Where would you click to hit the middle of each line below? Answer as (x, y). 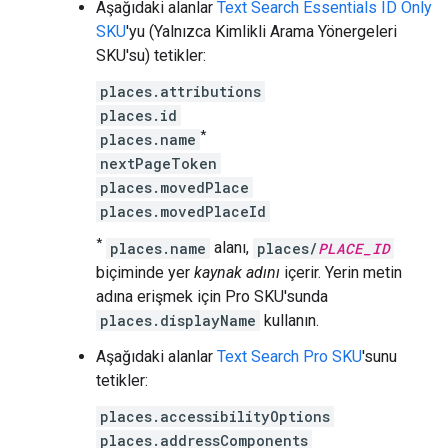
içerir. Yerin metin (341, 272)
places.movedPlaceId (183, 212)
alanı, (231, 248)
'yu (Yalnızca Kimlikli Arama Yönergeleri (261, 31)
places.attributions (180, 91)
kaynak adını (237, 272)
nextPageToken (158, 164)
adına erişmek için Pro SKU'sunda (212, 296)
